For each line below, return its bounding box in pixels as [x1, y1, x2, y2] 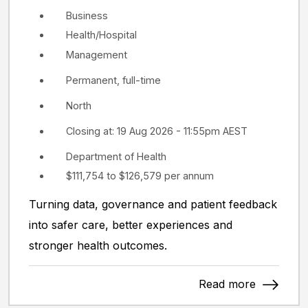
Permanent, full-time [66, 74, 161, 86]
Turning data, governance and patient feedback [29, 197, 277, 211]
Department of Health [66, 150, 166, 162]
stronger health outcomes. [29, 238, 167, 252]
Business [66, 10, 108, 22]
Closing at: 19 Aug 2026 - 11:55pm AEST [66, 124, 247, 137]
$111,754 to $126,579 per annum [66, 169, 214, 181]
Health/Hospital [66, 29, 137, 41]
